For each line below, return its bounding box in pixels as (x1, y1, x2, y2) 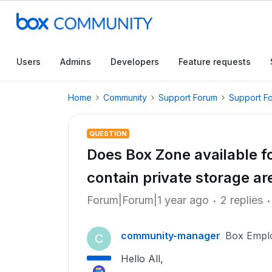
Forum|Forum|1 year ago (87, 194, 209, 206)
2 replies (220, 194, 263, 206)
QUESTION (89, 129, 127, 138)
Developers (110, 56, 159, 67)
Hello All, (121, 253, 163, 265)
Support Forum (158, 92, 217, 103)
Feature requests (178, 56, 251, 67)
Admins (60, 56, 91, 67)
